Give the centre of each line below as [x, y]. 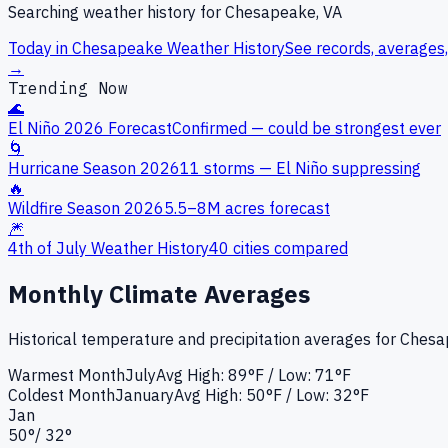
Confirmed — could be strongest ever [306, 127]
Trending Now [68, 87]
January [144, 395]
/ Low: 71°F [307, 375]
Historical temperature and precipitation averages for [204, 339]
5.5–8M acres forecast [247, 207]
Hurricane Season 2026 [94, 167]
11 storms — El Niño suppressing [300, 167]
